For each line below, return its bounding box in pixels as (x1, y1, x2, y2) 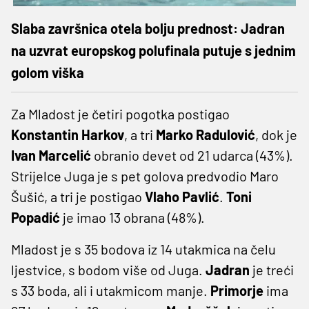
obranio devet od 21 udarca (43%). (94, 146, 293, 163)
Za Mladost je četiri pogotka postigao (11, 105, 230, 122)
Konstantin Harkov (11, 126, 124, 143)
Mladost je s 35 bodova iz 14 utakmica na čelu (11, 240, 276, 257)
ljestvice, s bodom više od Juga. (11, 261, 206, 278)
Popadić (11, 208, 63, 226)
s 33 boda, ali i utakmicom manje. (11, 281, 210, 299)
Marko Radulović (156, 126, 255, 143)
